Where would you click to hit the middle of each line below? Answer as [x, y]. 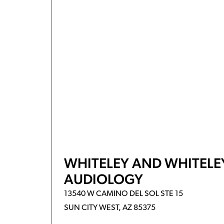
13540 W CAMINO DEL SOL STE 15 [123, 194]
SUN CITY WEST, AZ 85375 [109, 208]
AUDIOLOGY [103, 179]
